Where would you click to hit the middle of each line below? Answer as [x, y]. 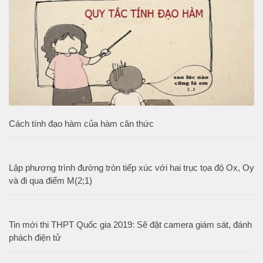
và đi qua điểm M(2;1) [50, 181]
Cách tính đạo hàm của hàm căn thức [81, 124]
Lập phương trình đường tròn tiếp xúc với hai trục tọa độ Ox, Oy [131, 168]
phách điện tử [35, 238]
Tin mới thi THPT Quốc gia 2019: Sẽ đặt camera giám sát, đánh [130, 225]
